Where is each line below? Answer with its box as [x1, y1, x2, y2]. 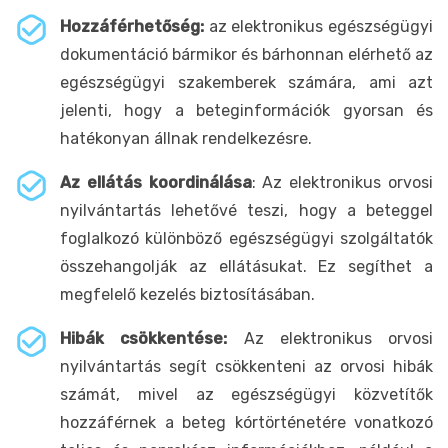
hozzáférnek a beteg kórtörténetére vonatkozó [60, 412, 433, 432]
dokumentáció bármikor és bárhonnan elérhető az [60, 44, 433, 64]
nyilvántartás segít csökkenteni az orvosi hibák [60, 356, 433, 376]
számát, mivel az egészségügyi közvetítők [60, 384, 433, 404]
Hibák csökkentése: [60, 328, 244, 348]
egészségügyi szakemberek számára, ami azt [60, 72, 433, 92]
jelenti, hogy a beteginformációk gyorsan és [60, 100, 433, 120]
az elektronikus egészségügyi [208, 16, 434, 36]
